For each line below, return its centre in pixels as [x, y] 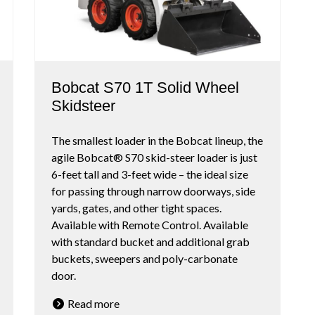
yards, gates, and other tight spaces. [136, 207]
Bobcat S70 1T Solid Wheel [145, 87]
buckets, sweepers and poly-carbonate [144, 258]
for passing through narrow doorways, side [153, 191]
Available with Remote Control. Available [150, 224]
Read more [92, 303]
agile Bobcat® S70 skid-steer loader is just [154, 157]
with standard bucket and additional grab [150, 241]
